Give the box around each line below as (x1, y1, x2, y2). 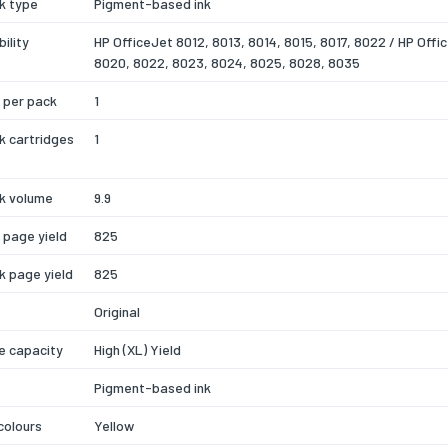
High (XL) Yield (94, 340, 181, 358)
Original (94, 302, 140, 320)
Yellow (94, 416, 134, 434)
